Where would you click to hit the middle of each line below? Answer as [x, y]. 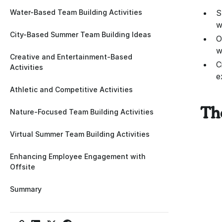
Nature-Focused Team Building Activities [82, 111]
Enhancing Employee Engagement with [78, 156]
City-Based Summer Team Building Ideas [81, 34]
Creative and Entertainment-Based [71, 56]
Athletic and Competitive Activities [71, 89]
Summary [26, 189]
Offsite [23, 166]
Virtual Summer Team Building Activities [80, 134]
